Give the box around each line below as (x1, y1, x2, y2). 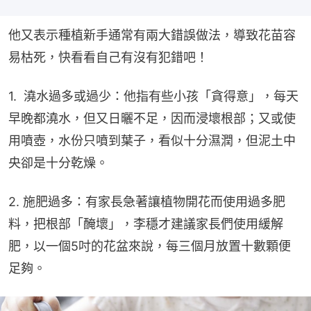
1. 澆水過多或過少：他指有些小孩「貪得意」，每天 (8, 88, 299, 103)
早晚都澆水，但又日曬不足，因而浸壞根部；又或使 (8, 110, 296, 126)
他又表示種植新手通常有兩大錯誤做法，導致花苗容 (8, 27, 296, 42)
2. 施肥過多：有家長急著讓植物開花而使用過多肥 (8, 194, 285, 209)
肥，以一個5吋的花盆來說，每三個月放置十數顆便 (8, 238, 291, 253)
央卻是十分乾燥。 (8, 155, 108, 170)
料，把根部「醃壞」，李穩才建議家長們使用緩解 (8, 216, 283, 231)
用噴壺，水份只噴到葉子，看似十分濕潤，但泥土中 (8, 133, 296, 148)
